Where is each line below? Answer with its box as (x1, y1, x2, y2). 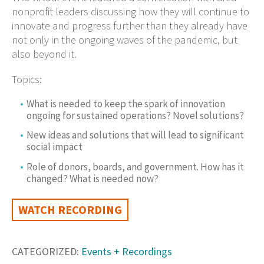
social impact (27, 140, 83, 154)
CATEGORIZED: (12, 244, 79, 258)
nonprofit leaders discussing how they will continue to (12, 4, 249, 18)
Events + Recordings (81, 244, 172, 258)
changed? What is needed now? (27, 171, 159, 185)
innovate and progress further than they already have (12, 18, 247, 32)
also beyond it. (12, 47, 77, 61)
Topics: (12, 72, 42, 86)
